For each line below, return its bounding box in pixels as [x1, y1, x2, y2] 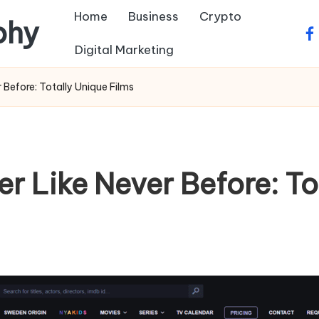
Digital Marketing [75, 42, 174, 58]
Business [128, 9, 179, 24]
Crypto [199, 9, 241, 24]
